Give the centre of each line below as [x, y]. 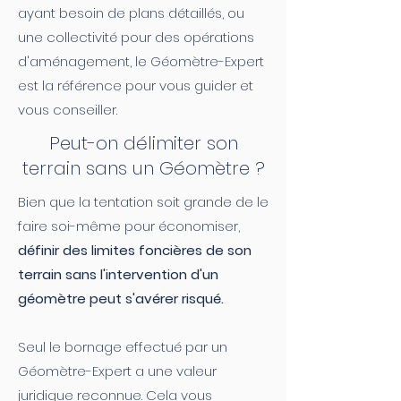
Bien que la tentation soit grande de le [143, 202]
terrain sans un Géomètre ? [143, 168]
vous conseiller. [68, 110]
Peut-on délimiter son [143, 143]
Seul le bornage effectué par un [123, 347]
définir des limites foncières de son [135, 250]
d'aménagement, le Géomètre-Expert [141, 61]
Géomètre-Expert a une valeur [117, 371]
